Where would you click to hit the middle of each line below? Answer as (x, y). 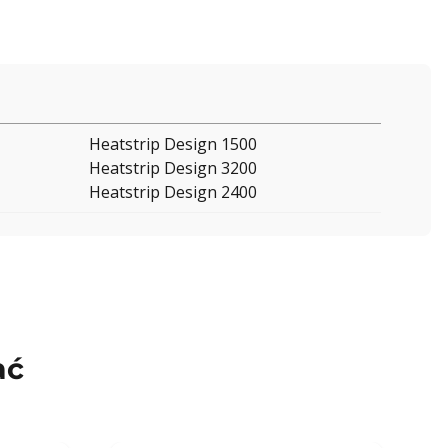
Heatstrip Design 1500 (173, 144)
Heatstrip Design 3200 (173, 168)
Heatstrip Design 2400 (173, 192)
